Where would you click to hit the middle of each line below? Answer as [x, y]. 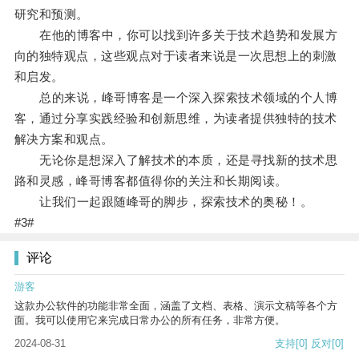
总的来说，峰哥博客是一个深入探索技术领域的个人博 [176, 98]
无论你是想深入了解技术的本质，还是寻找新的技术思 [176, 160]
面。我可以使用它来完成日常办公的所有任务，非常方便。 [150, 321]
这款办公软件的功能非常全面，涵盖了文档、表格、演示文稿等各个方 [176, 306]
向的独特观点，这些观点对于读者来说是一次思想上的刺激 [175, 56]
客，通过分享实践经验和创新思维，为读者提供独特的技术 [175, 119]
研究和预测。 [51, 14]
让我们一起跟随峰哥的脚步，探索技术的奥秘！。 [163, 202]
